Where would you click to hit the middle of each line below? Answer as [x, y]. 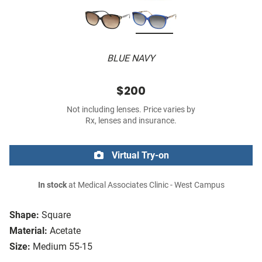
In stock [52, 185]
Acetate [65, 231]
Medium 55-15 [63, 247]
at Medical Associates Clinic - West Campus [145, 185]
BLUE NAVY [131, 58]
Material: [28, 231]
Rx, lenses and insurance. [131, 121]
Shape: [24, 215]
